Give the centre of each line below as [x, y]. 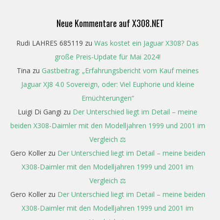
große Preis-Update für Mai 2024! [108, 56]
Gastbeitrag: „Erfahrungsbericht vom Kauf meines [120, 70]
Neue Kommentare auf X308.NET [110, 23]
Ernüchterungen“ [108, 98]
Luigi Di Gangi [40, 111]
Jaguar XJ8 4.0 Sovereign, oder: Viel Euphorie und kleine [108, 84]
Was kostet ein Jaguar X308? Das [147, 43]
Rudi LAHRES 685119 [50, 43]
